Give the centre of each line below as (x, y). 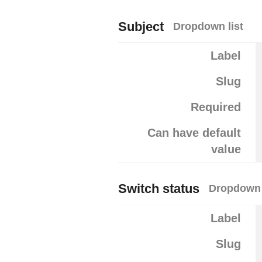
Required (216, 107)
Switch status (159, 189)
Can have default (194, 132)
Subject (141, 26)
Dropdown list (208, 26)
